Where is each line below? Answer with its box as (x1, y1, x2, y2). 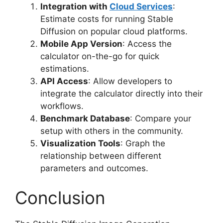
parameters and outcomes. (40, 163, 148, 173)
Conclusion (15, 187, 105, 209)
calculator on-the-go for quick (40, 51, 159, 61)
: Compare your (130, 113, 191, 123)
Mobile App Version (40, 38, 122, 49)
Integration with (40, 1, 110, 11)
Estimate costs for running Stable (40, 13, 173, 24)
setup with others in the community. (40, 125, 183, 136)
